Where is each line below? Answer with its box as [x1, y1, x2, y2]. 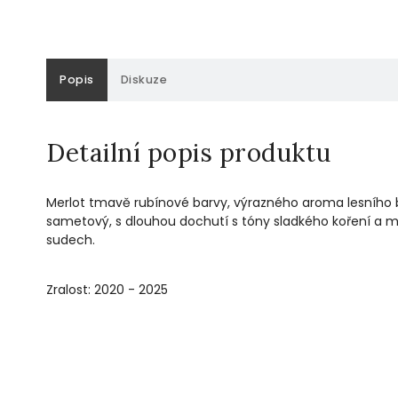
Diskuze [120, 72, 167, 88]
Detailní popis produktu [46, 137, 331, 170]
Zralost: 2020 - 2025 [46, 281, 168, 299]
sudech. [46, 231, 95, 250]
